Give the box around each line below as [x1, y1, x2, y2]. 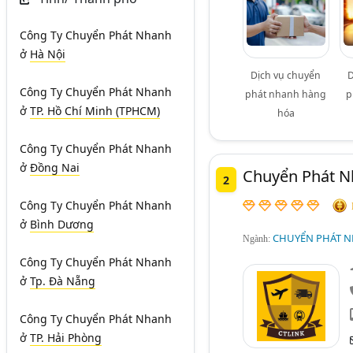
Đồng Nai [30, 160, 80, 175]
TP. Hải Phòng [30, 330, 102, 345]
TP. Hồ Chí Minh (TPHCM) [30, 103, 160, 118]
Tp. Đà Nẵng [30, 273, 95, 288]
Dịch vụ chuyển [251, 68, 321, 82]
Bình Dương [30, 217, 94, 232]
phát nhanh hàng [245, 87, 327, 101]
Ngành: [242, 233, 273, 245]
